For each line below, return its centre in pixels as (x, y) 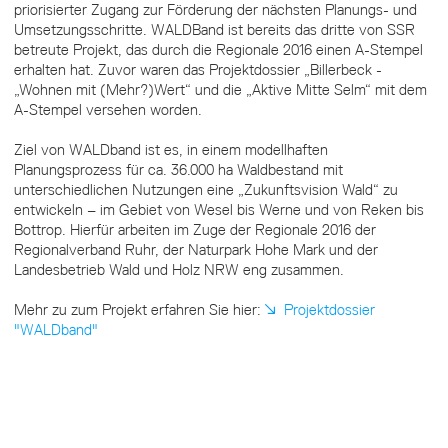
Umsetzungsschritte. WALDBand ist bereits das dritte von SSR (214, 29)
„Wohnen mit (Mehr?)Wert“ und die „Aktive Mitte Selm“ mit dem (220, 89)
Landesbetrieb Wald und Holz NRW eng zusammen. (178, 269)
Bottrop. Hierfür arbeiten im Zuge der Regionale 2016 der (194, 229)
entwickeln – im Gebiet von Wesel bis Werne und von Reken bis (218, 209)
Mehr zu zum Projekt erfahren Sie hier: (139, 309)
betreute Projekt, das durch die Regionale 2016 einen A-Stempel (218, 49)
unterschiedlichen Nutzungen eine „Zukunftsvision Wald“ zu (205, 189)
